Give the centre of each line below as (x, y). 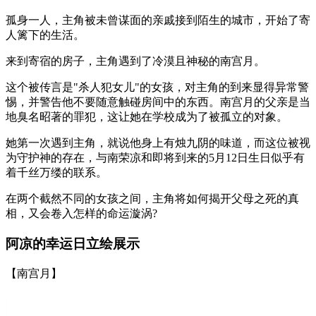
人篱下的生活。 (45, 35)
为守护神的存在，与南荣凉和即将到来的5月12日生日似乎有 (155, 158)
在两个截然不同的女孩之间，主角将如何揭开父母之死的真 (152, 199)
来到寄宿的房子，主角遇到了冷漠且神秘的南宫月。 (135, 61)
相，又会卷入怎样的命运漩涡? (81, 214)
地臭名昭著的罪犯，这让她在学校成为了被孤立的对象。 (147, 117)
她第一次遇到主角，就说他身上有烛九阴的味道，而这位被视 (158, 143)
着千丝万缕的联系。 (56, 173)
